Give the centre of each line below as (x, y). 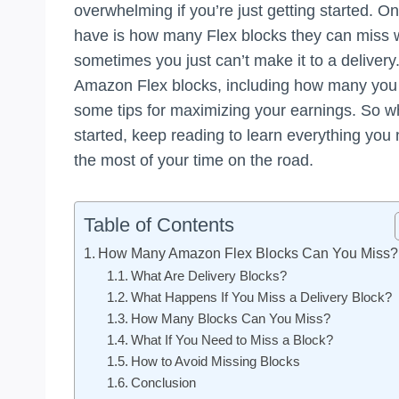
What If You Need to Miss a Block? (232, 340)
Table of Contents (159, 224)
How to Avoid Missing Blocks (215, 361)
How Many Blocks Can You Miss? (230, 318)
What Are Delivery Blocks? (208, 276)
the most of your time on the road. (194, 160)
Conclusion (163, 383)
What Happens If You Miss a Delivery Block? (261, 297)
